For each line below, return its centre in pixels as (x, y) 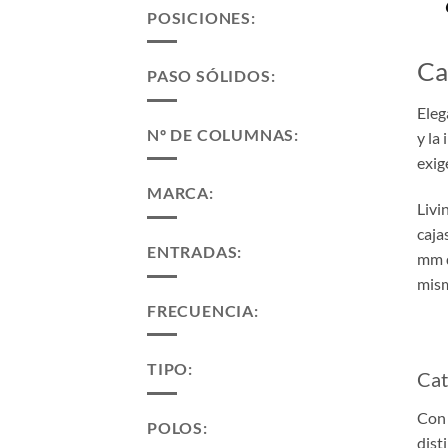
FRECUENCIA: (203, 310)
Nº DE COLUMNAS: (223, 134)
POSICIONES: (201, 17)
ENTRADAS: (195, 251)
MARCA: (180, 193)
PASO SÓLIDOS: (211, 76)
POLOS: (177, 427)
